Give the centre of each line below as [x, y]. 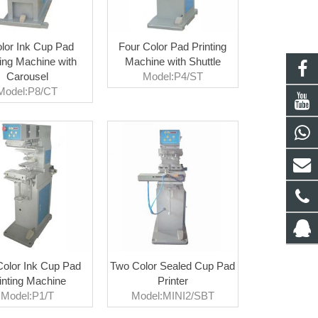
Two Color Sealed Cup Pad [173, 265]
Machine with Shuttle [172, 61]
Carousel [27, 76]
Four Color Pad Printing [173, 46]
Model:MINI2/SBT [172, 295]
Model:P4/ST [172, 76]
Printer [172, 280]
